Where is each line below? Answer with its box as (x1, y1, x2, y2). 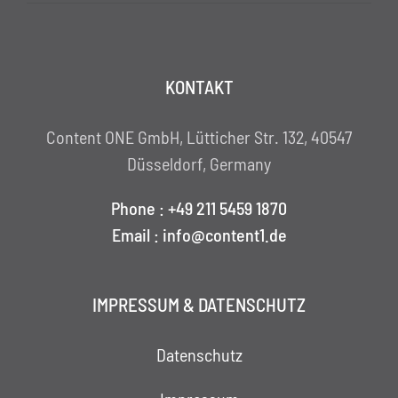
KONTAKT (164, 76, 234, 99)
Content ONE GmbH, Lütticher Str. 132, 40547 (46, 126, 352, 148)
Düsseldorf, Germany (127, 153, 271, 175)
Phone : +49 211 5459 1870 (111, 197, 287, 219)
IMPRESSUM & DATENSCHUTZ (92, 293, 306, 316)
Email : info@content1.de (111, 224, 287, 246)
